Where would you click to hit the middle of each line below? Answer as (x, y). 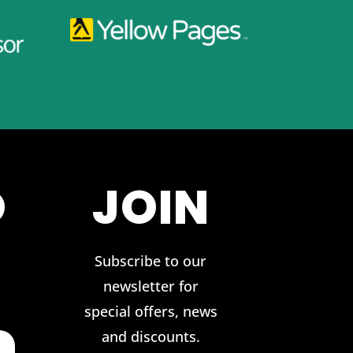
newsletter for (150, 286)
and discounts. (150, 337)
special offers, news (150, 312)
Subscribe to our (151, 261)
